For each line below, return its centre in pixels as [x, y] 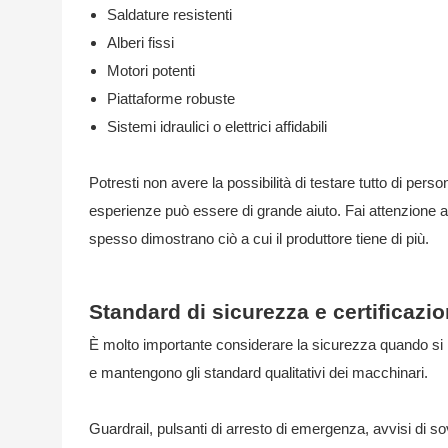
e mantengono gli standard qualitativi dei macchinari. [258, 372]
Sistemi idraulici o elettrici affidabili [216, 126]
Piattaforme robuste [170, 98]
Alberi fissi [140, 42]
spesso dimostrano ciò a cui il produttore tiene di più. [258, 238]
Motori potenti [150, 70]
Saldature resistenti [169, 14]
